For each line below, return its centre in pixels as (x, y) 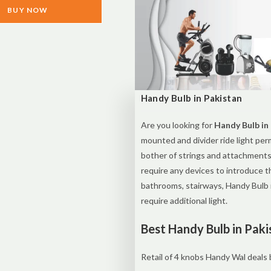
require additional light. (184, 201)
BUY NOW (28, 10)
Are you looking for (177, 125)
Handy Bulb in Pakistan (191, 98)
